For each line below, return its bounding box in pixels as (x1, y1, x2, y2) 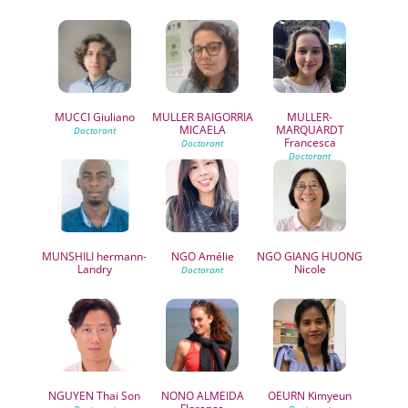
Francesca (283, 135, 336, 150)
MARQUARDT (275, 122, 344, 138)
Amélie (195, 249, 234, 264)
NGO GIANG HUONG (257, 249, 363, 264)
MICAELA (178, 122, 226, 138)
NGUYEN (48, 388, 95, 403)
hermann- (94, 249, 148, 264)
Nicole (293, 261, 326, 277)
